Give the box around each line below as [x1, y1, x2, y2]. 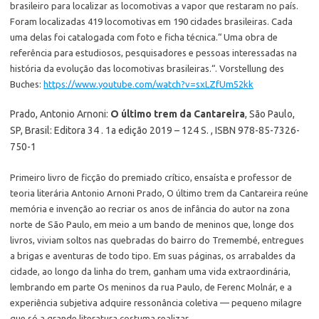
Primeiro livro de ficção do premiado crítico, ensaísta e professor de [10, 172, 292, 182]
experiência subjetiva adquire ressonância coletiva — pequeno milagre [10, 298, 302, 308]
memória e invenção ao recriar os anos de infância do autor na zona [10, 204, 290, 214]
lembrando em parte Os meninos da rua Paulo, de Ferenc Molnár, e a [10, 282, 292, 292]
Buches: [10, 79, 43, 89]
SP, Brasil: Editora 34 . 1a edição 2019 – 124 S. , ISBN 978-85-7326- [10, 125, 300, 136]
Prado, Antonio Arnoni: [10, 108, 110, 120]
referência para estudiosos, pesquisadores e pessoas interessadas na [10, 48, 297, 58]
